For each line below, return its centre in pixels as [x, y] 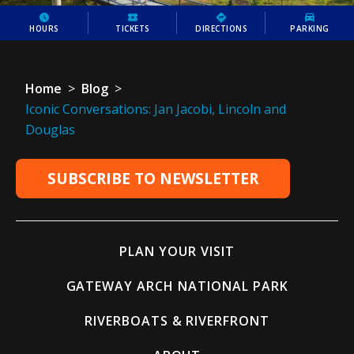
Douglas [50, 130]
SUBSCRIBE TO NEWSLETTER [153, 179]
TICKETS [133, 28]
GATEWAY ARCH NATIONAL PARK [177, 286]
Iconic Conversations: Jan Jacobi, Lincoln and [156, 109]
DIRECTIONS [221, 28]
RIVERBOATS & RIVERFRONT [177, 321]
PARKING [310, 28]
